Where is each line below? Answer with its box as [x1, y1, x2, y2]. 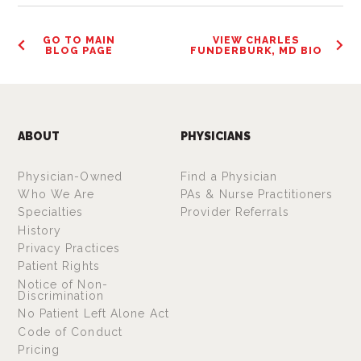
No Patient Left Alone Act [18, 307, 169, 321]
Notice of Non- [18, 277, 108, 291]
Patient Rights [18, 259, 100, 273]
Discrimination [18, 288, 104, 302]
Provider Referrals [180, 205, 289, 219]
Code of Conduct [18, 325, 122, 338]
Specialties [18, 205, 84, 219]
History [18, 223, 62, 237]
